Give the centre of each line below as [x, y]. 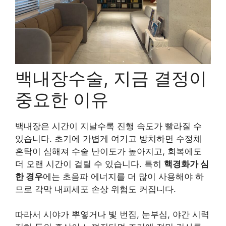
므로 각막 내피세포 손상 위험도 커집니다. [96, 189]
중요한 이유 [62, 99]
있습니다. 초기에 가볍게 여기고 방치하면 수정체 [108, 138]
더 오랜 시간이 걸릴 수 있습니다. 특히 [90, 164]
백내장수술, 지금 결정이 [111, 78]
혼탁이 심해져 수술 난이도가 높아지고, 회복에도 [108, 151]
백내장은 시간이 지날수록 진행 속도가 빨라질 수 [108, 126]
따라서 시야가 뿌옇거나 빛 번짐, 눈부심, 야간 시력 [112, 214]
